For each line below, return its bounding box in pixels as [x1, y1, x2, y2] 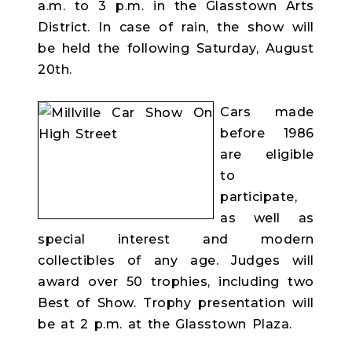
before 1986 [220, 126, 314, 141]
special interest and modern [38, 232, 314, 247]
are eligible [220, 147, 314, 162]
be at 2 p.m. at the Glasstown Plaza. [38, 317, 292, 332]
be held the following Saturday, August [38, 41, 314, 56]
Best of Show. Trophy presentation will [38, 295, 314, 310]
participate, [220, 189, 297, 204]
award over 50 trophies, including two [38, 274, 314, 289]
